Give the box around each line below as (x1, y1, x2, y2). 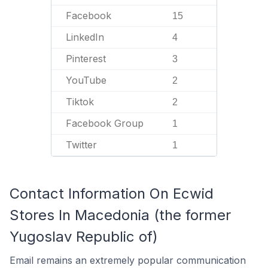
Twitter (66, 138, 97, 151)
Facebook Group (66, 117, 144, 129)
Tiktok (66, 95, 94, 108)
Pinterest (66, 52, 106, 65)
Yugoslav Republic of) (10, 227, 158, 245)
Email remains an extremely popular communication (10, 254, 246, 266)
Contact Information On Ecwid (10, 184, 214, 202)
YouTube (66, 74, 106, 86)
